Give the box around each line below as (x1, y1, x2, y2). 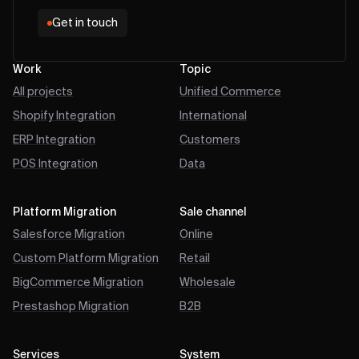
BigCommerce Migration (13, 277, 143, 288)
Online (179, 229, 213, 240)
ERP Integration (13, 135, 95, 146)
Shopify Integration (13, 111, 115, 122)
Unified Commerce (179, 87, 281, 98)
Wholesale (179, 277, 236, 288)
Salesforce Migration (13, 229, 125, 240)
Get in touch (52, 18, 118, 29)
